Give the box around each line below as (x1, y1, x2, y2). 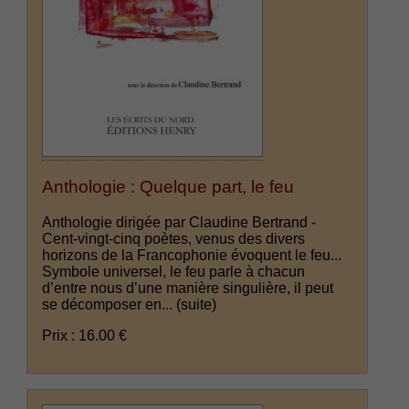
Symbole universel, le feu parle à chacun (42, 264, 306, 280)
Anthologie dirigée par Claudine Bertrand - (42, 215, 317, 231)
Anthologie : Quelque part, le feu (42, 177, 295, 197)
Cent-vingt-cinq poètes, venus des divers (42, 231, 306, 247)
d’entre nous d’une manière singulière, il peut (42, 280, 334, 297)
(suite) (176, 297, 217, 313)
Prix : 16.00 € (42, 328, 128, 344)
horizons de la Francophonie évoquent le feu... (42, 247, 342, 264)
